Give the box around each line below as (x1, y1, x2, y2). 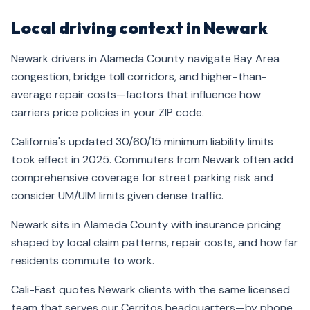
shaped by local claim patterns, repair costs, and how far (11, 235, 298, 250)
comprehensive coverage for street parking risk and (11, 170, 273, 185)
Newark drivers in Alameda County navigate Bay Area (11, 51, 280, 66)
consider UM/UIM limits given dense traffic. (11, 188, 224, 203)
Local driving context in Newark (11, 17, 268, 38)
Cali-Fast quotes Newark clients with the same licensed (11, 282, 290, 297)
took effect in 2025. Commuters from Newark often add (11, 152, 293, 167)
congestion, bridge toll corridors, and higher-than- (11, 69, 267, 84)
